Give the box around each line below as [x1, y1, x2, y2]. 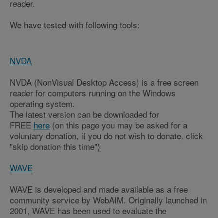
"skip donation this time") [10, 140, 100, 153]
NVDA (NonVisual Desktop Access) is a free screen [10, 76, 199, 89]
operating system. [10, 97, 75, 110]
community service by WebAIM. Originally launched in [10, 194, 207, 206]
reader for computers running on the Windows [10, 87, 176, 99]
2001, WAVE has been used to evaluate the [10, 204, 166, 217]
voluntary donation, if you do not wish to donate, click [10, 129, 203, 142]
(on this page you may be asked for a [50, 119, 187, 131]
